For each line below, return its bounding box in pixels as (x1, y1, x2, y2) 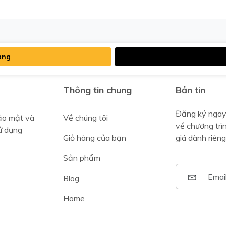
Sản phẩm (63, 152, 100, 163)
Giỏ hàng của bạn (63, 132, 126, 143)
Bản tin (175, 84, 205, 96)
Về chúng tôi (63, 112, 108, 123)
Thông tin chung (63, 84, 132, 96)
